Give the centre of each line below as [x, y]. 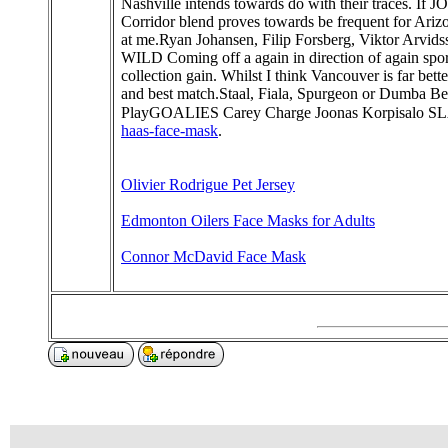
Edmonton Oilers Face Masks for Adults [248, 220]
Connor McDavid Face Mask [213, 256]
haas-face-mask [169, 130]
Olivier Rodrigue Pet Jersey [208, 184]
